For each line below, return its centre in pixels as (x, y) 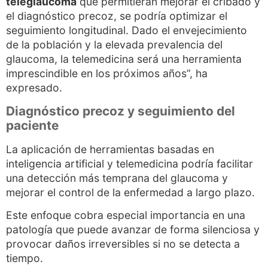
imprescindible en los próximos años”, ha (107, 74)
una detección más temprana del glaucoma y (117, 178)
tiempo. (25, 258)
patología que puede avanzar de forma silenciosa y (133, 230)
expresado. (34, 88)
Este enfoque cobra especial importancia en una (126, 215)
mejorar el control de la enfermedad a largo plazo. (130, 192)
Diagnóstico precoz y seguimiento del (121, 111)
